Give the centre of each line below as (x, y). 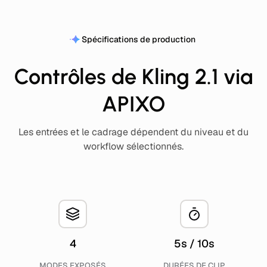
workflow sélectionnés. (133, 146)
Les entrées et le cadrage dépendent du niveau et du (133, 132)
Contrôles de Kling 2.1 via (133, 77)
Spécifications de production (138, 39)
